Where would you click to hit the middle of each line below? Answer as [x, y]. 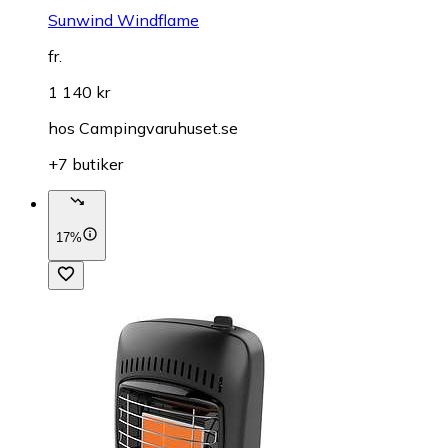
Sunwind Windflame [123, 20]
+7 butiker [85, 164]
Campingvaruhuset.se [158, 128]
